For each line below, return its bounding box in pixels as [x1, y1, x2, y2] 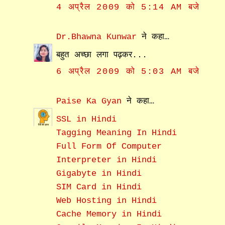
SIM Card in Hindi [56, 182, 142, 192]
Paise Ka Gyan [56, 96, 122, 106]
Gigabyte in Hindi [56, 168, 142, 178]
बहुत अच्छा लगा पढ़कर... [56, 50, 148, 60]
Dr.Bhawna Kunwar [56, 32, 137, 42]
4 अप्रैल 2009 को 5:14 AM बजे [56, 3, 200, 13]
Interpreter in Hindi [56, 155, 157, 165]
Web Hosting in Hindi [56, 195, 157, 205]
